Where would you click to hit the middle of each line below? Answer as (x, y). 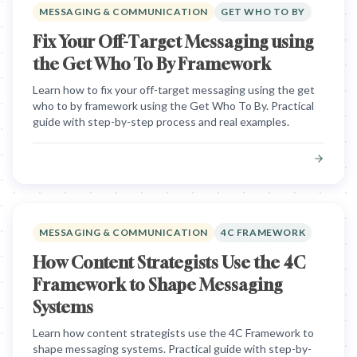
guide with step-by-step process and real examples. (161, 122)
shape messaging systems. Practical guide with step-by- (172, 349)
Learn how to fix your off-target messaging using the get (174, 90)
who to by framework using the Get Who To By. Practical (173, 106)
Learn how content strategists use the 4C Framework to (173, 333)
